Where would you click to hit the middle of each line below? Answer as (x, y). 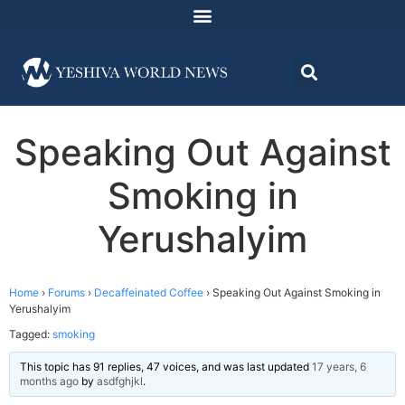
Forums (66, 293)
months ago (49, 381)
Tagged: (31, 334)
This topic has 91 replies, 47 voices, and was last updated (166, 367)
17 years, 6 (339, 367)
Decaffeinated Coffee (149, 293)
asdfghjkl (120, 381)
